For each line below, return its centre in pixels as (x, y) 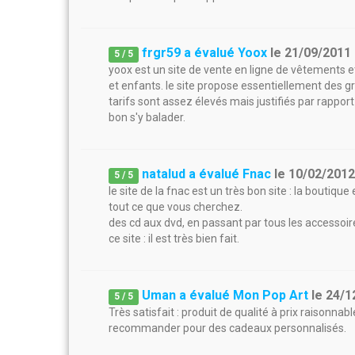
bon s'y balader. (147, 117)
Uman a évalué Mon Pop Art (225, 295)
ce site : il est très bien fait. (174, 239)
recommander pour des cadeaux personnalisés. (227, 328)
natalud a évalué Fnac (207, 174)
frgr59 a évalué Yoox (205, 53)
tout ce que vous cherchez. (176, 207)
